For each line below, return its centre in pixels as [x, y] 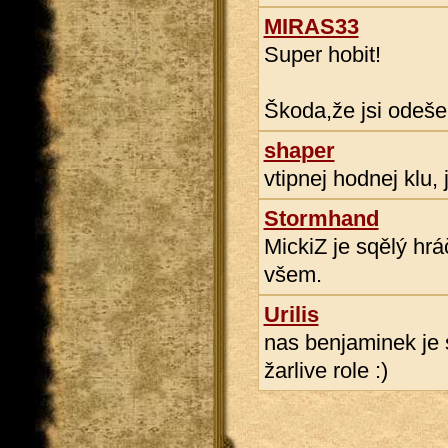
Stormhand [321, 218]
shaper [299, 150]
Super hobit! [322, 54]
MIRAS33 [311, 26]
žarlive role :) [325, 370]
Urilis [291, 314]
